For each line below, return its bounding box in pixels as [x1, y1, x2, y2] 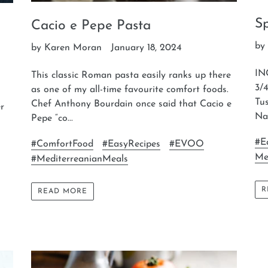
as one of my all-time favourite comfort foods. [31, 85, 229, 95]
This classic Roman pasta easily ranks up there [31, 71, 232, 81]
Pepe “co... [31, 114, 74, 124]
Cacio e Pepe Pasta [31, 19, 151, 33]
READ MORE [38, 188, 87, 196]
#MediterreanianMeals [31, 154, 129, 164]
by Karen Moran [31, 43, 102, 53]
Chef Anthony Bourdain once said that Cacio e [31, 99, 232, 109]
